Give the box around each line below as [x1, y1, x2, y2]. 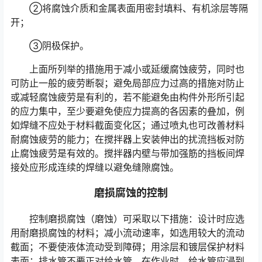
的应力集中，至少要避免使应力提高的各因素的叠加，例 [11, 105, 244, 118]
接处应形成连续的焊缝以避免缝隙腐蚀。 [11, 161, 179, 174]
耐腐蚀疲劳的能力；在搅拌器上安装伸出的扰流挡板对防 [11, 133, 244, 146]
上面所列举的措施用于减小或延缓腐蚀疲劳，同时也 [29, 63, 244, 75]
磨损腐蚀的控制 [94, 187, 168, 199]
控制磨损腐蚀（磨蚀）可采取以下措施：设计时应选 [29, 213, 244, 225]
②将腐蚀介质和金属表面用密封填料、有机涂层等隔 [29, 2, 248, 15]
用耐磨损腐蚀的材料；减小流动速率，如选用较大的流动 [11, 227, 244, 239]
